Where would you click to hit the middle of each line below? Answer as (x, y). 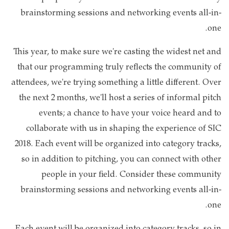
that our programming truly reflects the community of (119, 67)
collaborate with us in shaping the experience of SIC (124, 129)
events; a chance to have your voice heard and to (130, 113)
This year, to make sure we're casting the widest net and (117, 52)
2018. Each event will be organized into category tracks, (118, 144)
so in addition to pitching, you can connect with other (121, 159)
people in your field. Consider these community (131, 175)
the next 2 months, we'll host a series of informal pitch (120, 98)
